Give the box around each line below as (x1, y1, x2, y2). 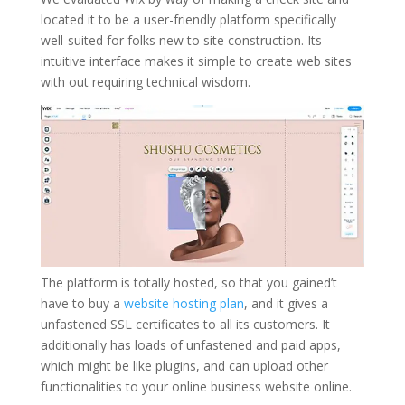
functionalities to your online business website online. (40, 377, 352, 395)
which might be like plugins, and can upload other (40, 356, 328, 374)
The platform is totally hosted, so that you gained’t (40, 273, 337, 291)
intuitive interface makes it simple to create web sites (40, 52, 352, 71)
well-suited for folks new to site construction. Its (40, 32, 322, 50)
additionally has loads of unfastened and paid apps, (40, 335, 341, 353)
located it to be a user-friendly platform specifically (40, 11, 336, 29)
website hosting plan (123, 294, 244, 312)
